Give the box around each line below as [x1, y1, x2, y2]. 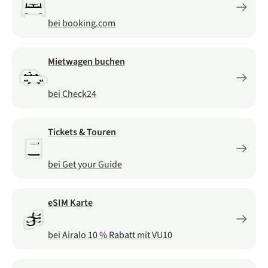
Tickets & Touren [48, 125, 116, 139]
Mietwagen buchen [48, 54, 125, 68]
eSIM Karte [48, 196, 93, 209]
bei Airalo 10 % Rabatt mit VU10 [48, 228, 172, 242]
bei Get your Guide [48, 157, 122, 171]
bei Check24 [48, 87, 96, 100]
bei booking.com [48, 16, 115, 30]
